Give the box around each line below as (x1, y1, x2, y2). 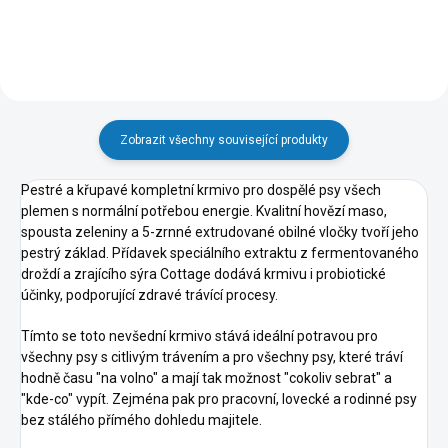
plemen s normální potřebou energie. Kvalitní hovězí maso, (21, 202, 387, 219)
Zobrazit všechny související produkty (120, 132, 328, 147)
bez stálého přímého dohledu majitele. (21, 411, 262, 428)
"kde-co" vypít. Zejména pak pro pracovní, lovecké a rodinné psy (21, 390, 417, 407)
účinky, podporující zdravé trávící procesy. (21, 286, 278, 303)
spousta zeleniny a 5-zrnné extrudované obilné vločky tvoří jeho (21, 223, 419, 240)
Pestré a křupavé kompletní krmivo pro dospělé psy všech (21, 181, 381, 198)
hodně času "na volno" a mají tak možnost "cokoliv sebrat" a (21, 369, 392, 386)
